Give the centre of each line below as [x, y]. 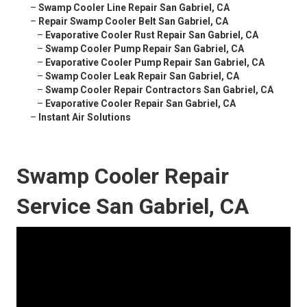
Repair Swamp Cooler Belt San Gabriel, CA [133, 22]
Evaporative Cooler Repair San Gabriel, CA [140, 104]
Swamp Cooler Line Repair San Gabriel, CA [134, 8]
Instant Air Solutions [85, 118]
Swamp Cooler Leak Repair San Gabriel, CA [142, 76]
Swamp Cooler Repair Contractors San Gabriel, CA [159, 90]
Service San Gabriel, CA [133, 207]
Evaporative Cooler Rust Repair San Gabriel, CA [152, 35]
